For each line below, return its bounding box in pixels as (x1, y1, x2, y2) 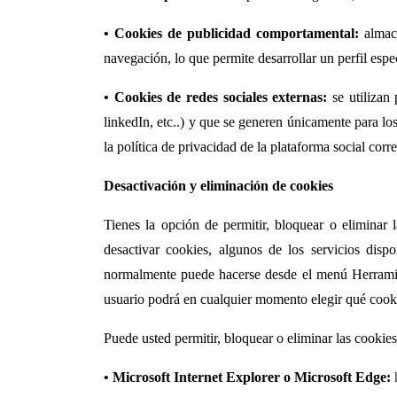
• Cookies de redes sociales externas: (104, 90, 328, 105)
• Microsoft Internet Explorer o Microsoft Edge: (104, 370, 391, 385)
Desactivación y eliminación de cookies (104, 178, 333, 193)
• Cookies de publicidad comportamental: (104, 26, 360, 41)
